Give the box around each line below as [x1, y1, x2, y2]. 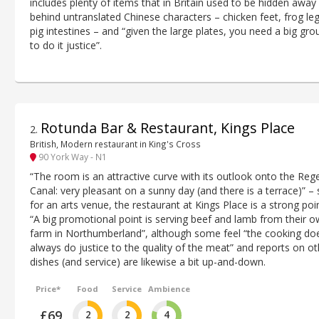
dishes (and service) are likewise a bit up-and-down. [30, 254, 266, 268]
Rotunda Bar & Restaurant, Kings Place [41, 117, 295, 137]
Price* [36, 283, 61, 294]
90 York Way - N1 [36, 151, 107, 163]
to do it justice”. [30, 38, 102, 52]
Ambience [147, 283, 190, 294]
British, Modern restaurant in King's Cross [30, 137, 201, 150]
